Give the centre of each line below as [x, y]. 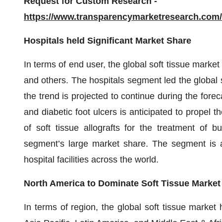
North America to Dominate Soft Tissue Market [122, 183]
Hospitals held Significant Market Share [108, 41]
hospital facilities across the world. [91, 160]
